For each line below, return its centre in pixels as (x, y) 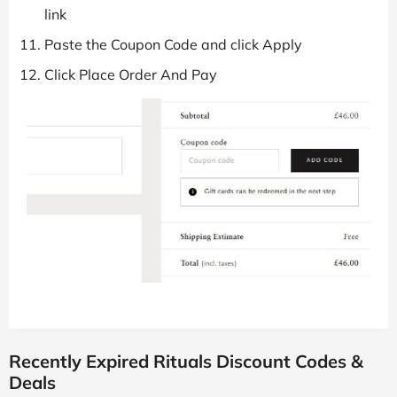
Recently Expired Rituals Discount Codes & (186, 362)
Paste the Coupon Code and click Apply (173, 45)
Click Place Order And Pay (131, 75)
